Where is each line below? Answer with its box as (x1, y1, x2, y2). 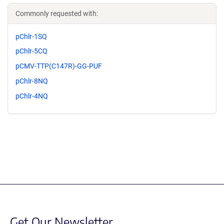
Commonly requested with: (15, 9, 98, 17)
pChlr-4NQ (15, 91, 48, 100)
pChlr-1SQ (15, 32, 47, 40)
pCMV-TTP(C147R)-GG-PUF (15, 62, 102, 70)
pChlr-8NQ (15, 76, 48, 85)
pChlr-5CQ (15, 47, 47, 55)
